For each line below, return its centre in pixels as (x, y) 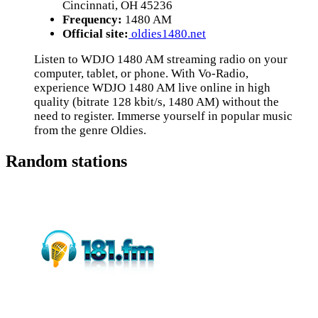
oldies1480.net (167, 34)
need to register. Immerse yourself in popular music (163, 116)
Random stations (66, 161)
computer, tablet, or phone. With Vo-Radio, (141, 73)
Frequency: (92, 20)
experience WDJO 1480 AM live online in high (152, 88)
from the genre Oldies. (90, 130)
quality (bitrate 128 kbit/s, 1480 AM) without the (157, 102)
